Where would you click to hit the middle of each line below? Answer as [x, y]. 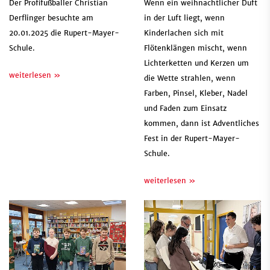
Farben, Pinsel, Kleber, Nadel [196, 93]
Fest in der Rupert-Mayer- [192, 139]
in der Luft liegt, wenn [184, 18]
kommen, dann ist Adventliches [202, 124]
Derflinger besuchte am [51, 18]
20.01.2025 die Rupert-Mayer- [64, 33]
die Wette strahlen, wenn [190, 78]
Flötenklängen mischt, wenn [196, 48]
